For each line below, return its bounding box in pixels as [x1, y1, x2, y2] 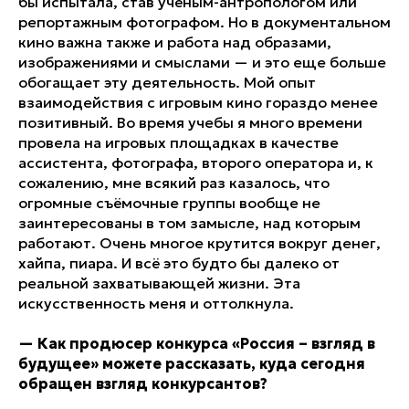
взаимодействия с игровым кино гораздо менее [18, 92, 378, 111]
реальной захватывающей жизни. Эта [18, 273, 300, 292]
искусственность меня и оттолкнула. [18, 293, 294, 312]
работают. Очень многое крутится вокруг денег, [18, 233, 381, 252]
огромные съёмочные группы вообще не [18, 193, 320, 212]
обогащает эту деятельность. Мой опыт [18, 72, 316, 91]
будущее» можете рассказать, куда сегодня [18, 353, 365, 372]
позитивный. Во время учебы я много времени [18, 112, 362, 131]
